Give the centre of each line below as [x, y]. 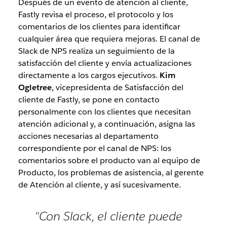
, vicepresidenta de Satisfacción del [117, 88]
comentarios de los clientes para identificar [99, 27]
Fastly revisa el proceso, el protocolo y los [96, 15]
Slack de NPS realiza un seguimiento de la [96, 51]
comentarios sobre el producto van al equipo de [109, 161]
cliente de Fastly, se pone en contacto [89, 100]
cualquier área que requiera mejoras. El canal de [109, 39]
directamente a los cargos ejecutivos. [89, 75]
